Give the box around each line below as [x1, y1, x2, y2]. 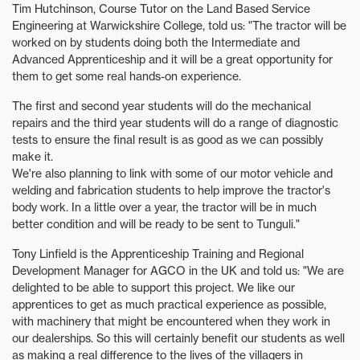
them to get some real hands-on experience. [12, 69, 241, 84]
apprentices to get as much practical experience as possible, [12, 297, 326, 312]
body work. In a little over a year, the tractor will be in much [12, 200, 317, 215]
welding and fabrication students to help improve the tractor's [12, 183, 330, 198]
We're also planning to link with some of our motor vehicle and [12, 166, 333, 181]
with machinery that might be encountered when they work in [12, 314, 330, 329]
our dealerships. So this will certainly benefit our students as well [12, 331, 345, 346]
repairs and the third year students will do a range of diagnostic [12, 116, 338, 130]
